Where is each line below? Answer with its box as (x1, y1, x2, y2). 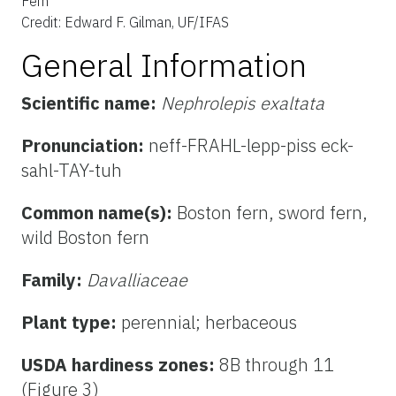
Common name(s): (21, 201, 177, 225)
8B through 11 (219, 353, 334, 377)
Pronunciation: (21, 133, 148, 158)
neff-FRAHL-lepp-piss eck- (148, 133, 354, 158)
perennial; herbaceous (121, 310, 297, 335)
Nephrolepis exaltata (161, 91, 324, 116)
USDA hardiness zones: (21, 353, 219, 377)
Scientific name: (21, 91, 161, 116)
